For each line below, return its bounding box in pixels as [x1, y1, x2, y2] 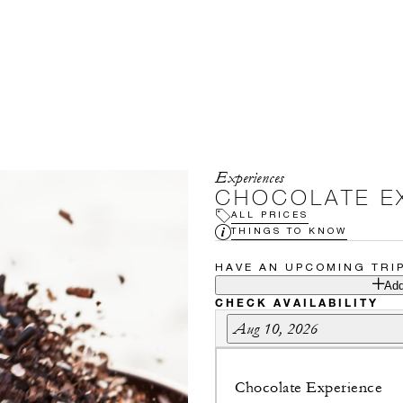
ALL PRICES [231, 208, 309, 219]
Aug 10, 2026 [234, 318, 318, 338]
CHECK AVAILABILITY [215, 295, 379, 309]
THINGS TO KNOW [231, 224, 347, 236]
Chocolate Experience [235, 379, 382, 397]
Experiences [215, 168, 284, 187]
